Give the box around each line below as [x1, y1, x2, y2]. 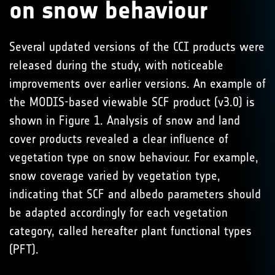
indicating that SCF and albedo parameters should [9, 187, 261, 201]
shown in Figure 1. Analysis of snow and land [9, 113, 240, 128]
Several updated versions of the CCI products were [9, 39, 265, 54]
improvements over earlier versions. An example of [9, 76, 266, 91]
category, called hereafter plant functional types [9, 223, 252, 238]
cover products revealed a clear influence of [9, 131, 228, 146]
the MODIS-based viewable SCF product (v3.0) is [9, 95, 255, 109]
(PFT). [9, 242, 39, 257]
